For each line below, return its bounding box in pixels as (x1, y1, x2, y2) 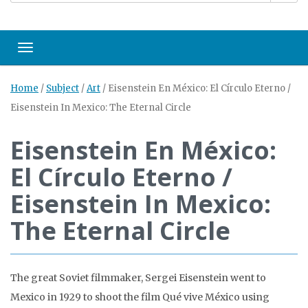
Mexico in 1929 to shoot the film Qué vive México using (10, 291, 269, 303)
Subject (46, 82, 79, 94)
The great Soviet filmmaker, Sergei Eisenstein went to (10, 272, 266, 284)
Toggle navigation (25, 45, 107, 58)
